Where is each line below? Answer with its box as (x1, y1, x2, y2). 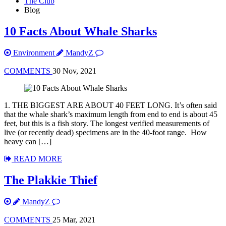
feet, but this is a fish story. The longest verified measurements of (4, 119, 209, 128)
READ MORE (12, 154, 62, 163)
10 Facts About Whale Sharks (4, 24, 157, 38)
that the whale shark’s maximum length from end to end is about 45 (4, 109, 217, 119)
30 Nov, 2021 (52, 66, 96, 75)
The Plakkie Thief (4, 173, 97, 187)
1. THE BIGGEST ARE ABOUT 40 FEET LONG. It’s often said (4, 100, 217, 109)
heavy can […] (4, 137, 51, 146)
